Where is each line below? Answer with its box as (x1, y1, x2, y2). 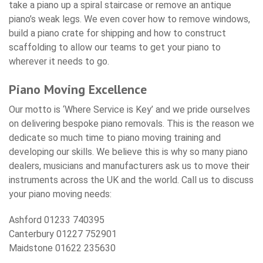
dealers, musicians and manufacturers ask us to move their (9, 160, 249, 171)
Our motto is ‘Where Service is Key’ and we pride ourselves (9, 103, 250, 115)
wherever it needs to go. (9, 55, 109, 67)
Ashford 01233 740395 (9, 214, 104, 225)
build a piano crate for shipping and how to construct (9, 27, 226, 39)
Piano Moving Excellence (9, 80, 147, 97)
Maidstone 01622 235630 (9, 242, 116, 254)
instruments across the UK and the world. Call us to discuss (9, 174, 254, 186)
